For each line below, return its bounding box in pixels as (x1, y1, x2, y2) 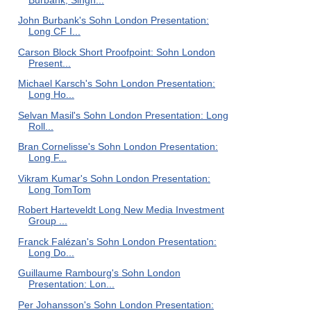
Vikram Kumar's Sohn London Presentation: (17, 172, 210, 184)
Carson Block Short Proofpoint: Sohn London (17, 46, 215, 58)
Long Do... (28, 246, 74, 258)
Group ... (28, 215, 67, 226)
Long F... (28, 152, 67, 163)
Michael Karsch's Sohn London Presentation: (17, 78, 215, 89)
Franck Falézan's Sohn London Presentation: (17, 235, 217, 247)
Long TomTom (28, 183, 91, 195)
